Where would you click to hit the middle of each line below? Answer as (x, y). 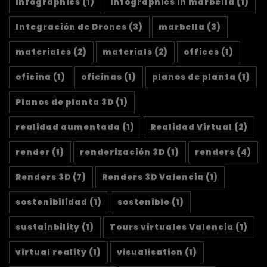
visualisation (150, 253)
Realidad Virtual (191, 128)
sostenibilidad (52, 203)
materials (128, 52)
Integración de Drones (71, 27)
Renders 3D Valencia (153, 178)
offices (201, 52)
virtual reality (51, 253)
